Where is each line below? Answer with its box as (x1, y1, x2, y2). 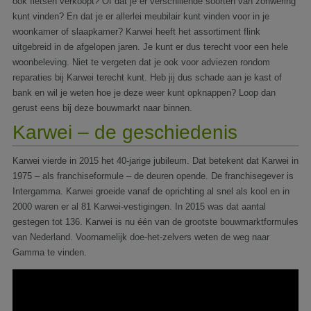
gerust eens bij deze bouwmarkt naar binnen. (12, 102, 192, 113)
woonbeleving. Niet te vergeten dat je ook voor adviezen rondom (12, 56, 270, 67)
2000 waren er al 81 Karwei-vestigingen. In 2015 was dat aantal (12, 201, 266, 212)
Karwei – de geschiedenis (12, 121, 237, 143)
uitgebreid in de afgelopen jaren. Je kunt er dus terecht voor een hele (12, 41, 288, 52)
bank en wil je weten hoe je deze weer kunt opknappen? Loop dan (12, 87, 276, 98)
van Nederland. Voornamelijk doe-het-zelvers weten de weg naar (12, 231, 269, 242)
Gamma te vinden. (12, 246, 87, 258)
